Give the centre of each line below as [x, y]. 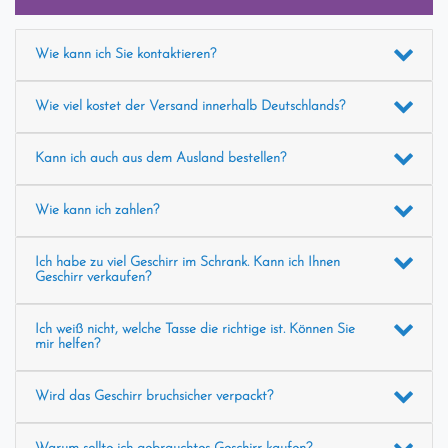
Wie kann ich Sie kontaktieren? [125, 55]
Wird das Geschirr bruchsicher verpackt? [153, 397]
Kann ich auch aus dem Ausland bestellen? [160, 159]
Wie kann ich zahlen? [96, 211]
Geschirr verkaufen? [92, 278]
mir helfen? [67, 345]
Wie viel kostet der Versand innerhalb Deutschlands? [189, 107]
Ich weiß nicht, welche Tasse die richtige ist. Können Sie [194, 330]
